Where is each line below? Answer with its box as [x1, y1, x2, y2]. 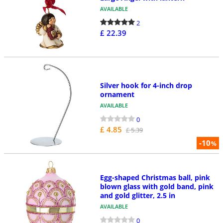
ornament [100, 90, 134, 100]
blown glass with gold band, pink [100, 181, 214, 191]
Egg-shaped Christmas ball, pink [100, 172, 210, 182]
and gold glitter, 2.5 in [100, 190, 175, 200]
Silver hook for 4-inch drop [100, 81, 192, 91]
